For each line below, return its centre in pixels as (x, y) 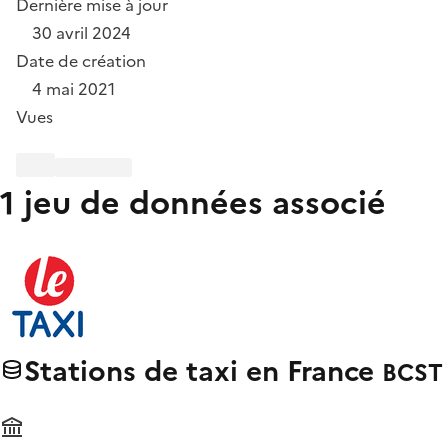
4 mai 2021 (73, 89)
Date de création (81, 61)
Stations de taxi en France (203, 371)
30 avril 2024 (81, 33)
